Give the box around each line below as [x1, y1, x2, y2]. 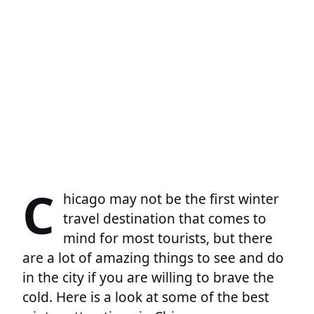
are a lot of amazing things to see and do [22, 248, 284, 268]
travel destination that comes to [63, 209, 266, 228]
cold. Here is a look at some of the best [22, 287, 269, 307]
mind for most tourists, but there [63, 228, 273, 248]
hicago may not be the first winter [63, 189, 279, 209]
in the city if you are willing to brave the [22, 268, 274, 287]
